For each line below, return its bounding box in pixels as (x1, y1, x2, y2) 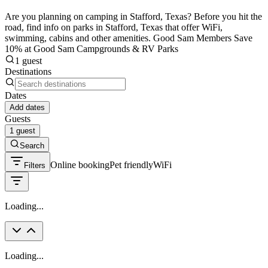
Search (20, 141, 44, 150)
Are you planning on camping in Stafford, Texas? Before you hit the (5, 11, 262, 22)
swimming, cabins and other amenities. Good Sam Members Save (5, 32, 252, 43)
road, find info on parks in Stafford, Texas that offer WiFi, (5, 22, 223, 32)
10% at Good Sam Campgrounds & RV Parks (5, 43, 178, 54)
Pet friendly (109, 159, 153, 170)
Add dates (10, 102, 45, 112)
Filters (24, 160, 45, 170)
